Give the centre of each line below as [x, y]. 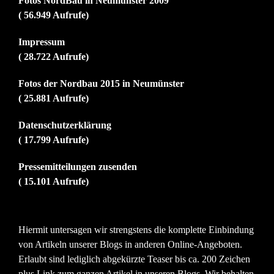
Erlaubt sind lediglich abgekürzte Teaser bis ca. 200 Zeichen [134, 259]
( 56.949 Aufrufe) [54, 15]
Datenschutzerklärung [65, 125]
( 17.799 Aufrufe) [54, 140]
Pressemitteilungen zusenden [78, 167]
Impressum [42, 42]
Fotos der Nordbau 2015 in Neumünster [101, 84]
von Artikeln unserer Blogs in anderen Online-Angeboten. [130, 245]
